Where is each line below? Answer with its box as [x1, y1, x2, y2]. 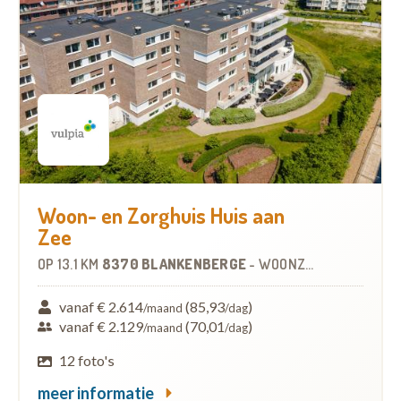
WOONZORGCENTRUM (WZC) [258, 255, 305, 274]
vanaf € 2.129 [59, 318, 144, 336]
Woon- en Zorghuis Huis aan [38, 201, 285, 230]
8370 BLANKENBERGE [101, 255, 250, 274]
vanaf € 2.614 [59, 298, 144, 316]
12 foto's [59, 352, 115, 370]
